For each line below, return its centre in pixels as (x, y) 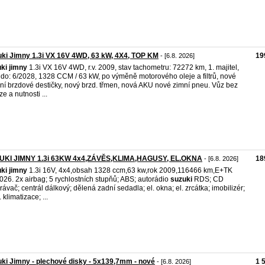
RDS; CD (208, 179)
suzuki (181, 179)
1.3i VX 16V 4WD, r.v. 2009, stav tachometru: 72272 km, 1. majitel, (133, 67)
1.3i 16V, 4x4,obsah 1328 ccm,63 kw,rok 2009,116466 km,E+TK (130, 170)
